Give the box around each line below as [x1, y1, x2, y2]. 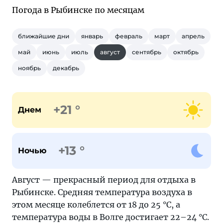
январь [81, 32, 103, 40]
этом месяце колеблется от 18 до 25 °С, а [12, 200, 180, 210]
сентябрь [132, 48, 161, 56]
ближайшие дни [18, 32, 69, 40]
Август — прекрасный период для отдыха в [12, 175, 196, 185]
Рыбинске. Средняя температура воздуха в [12, 187, 192, 197]
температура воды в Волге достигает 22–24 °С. [12, 212, 209, 222]
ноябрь [18, 64, 41, 72]
